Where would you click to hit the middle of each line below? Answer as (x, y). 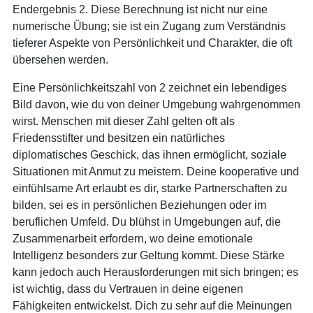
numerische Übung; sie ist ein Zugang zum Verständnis (149, 26)
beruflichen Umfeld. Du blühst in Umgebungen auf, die (147, 221)
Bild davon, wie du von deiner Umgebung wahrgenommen (156, 104)
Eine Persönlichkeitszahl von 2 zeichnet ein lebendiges (150, 87)
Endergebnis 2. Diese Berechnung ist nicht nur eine (140, 9)
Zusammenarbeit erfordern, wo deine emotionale (133, 238)
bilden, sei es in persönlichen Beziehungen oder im (139, 205)
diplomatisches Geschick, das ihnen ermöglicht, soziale (150, 154)
